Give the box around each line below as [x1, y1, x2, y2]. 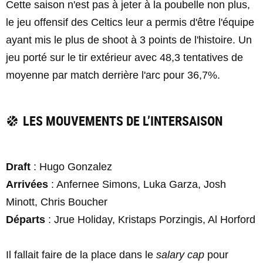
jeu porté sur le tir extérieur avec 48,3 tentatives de [6, 52, 243, 63]
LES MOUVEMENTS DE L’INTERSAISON [22, 112, 222, 129]
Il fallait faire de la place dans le [6, 249, 156, 261]
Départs [6, 214, 45, 225]
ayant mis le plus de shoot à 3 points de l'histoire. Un [6, 34, 252, 46]
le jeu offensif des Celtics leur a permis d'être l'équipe [6, 16, 254, 28]
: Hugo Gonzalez [31, 161, 112, 173]
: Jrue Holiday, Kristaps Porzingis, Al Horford [45, 214, 255, 225]
